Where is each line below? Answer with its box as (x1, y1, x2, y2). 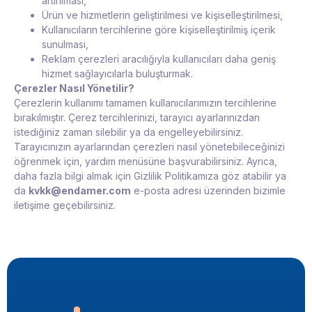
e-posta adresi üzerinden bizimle (131, 185, 286, 197)
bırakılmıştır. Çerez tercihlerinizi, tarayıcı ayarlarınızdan (14, 111, 260, 124)
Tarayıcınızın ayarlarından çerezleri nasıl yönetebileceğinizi (14, 141, 285, 153)
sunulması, (42, 38, 88, 51)
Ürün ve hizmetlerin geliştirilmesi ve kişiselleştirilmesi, (42, 9, 283, 22)
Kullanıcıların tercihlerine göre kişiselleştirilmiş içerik (42, 24, 276, 36)
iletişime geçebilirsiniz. (14, 199, 116, 212)
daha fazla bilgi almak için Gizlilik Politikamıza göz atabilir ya (14, 170, 286, 182)
